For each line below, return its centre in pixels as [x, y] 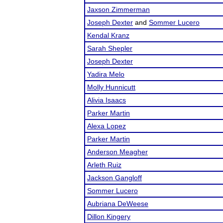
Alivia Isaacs [107, 100]
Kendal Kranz [108, 35]
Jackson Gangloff [114, 178]
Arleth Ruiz [104, 165]
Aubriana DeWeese [118, 204]
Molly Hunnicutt [111, 87]
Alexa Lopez [107, 126]
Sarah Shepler [110, 48]
